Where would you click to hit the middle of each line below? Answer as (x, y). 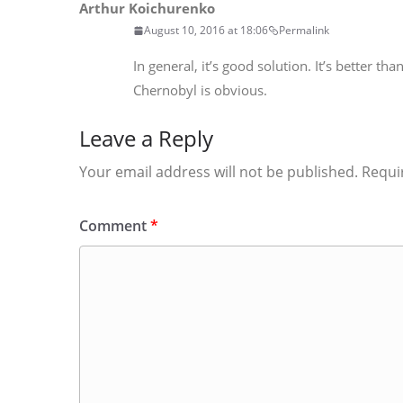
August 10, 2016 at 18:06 (206, 30)
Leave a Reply (146, 138)
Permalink (304, 30)
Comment (115, 226)
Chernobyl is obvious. (200, 90)
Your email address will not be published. (219, 172)
